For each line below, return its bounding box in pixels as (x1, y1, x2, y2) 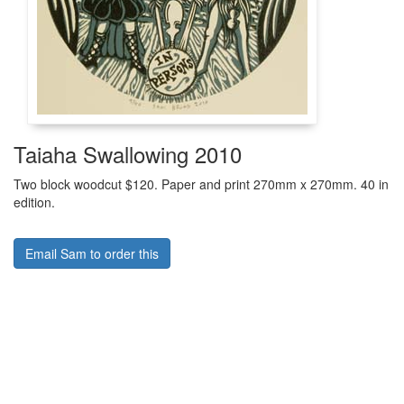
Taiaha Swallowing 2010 (14, 138, 242, 170)
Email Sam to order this (25, 244, 159, 262)
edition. (14, 193, 55, 211)
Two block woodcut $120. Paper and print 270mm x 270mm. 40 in (14, 175, 389, 193)
